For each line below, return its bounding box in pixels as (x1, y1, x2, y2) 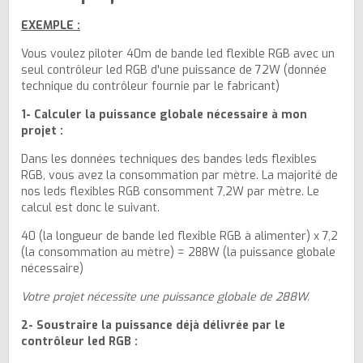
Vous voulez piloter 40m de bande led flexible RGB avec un (21, 45, 335, 62)
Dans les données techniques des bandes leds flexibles (21, 151, 317, 167)
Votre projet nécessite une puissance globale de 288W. (21, 288, 310, 305)
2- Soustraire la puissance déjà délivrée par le (21, 317, 285, 333)
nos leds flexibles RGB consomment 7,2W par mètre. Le (21, 183, 319, 199)
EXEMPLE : (21, 17, 80, 33)
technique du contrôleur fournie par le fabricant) (21, 78, 280, 94)
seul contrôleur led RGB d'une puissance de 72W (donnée (21, 62, 327, 78)
